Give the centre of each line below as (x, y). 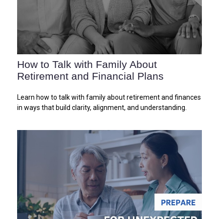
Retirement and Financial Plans (90, 76)
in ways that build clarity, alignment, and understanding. (102, 107)
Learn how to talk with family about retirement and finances (109, 97)
